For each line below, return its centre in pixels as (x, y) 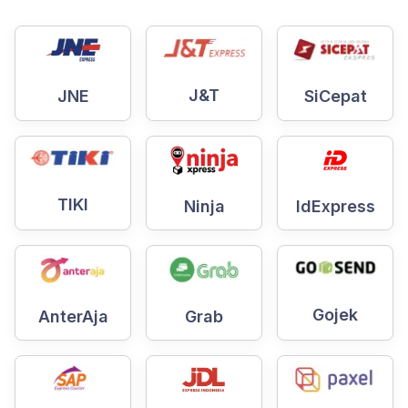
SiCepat (335, 96)
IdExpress (335, 207)
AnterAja (73, 316)
